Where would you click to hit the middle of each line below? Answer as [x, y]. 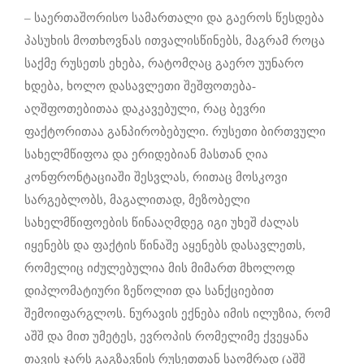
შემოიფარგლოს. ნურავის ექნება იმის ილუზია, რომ [178, 313]
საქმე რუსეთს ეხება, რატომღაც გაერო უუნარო [164, 63]
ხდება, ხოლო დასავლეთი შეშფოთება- [140, 86]
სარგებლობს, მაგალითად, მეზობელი [137, 199]
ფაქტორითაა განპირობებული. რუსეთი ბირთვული [175, 131]
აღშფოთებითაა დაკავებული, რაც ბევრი [145, 108]
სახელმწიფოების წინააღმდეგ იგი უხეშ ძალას [162, 222]
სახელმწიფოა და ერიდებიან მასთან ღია [146, 154]
